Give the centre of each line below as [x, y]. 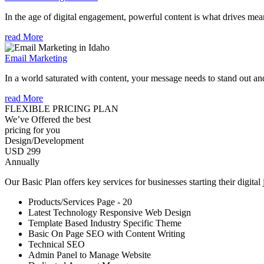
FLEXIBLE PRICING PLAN [62, 108]
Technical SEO [57, 244]
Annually [22, 161]
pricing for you [32, 130]
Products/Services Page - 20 [80, 202]
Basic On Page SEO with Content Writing [107, 233]
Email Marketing [36, 58]
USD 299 [23, 151]
